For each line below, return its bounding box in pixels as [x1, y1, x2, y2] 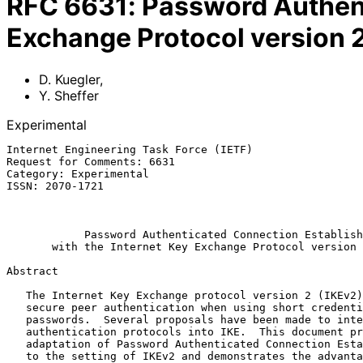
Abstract [6, 264, 58, 277]
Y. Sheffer [39, 87, 99, 104]
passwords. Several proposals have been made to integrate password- [6, 313, 26, 326]
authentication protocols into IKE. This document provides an [6, 325, 26, 338]
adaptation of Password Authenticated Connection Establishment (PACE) [6, 337, 26, 350]
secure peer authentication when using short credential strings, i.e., [6, 301, 26, 314]
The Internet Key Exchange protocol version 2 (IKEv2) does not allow [6, 288, 26, 301]
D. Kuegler [39, 70, 100, 88]
